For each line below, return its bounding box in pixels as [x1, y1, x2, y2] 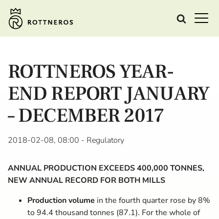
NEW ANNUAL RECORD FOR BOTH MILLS [8, 175, 165, 186]
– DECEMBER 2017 [8, 103, 164, 128]
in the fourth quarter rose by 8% [95, 195, 210, 206]
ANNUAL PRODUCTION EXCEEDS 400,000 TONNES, [8, 163, 204, 174]
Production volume [27, 195, 95, 206]
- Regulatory [79, 135, 124, 146]
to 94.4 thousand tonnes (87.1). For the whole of [27, 207, 200, 218]
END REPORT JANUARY [8, 81, 209, 106]
